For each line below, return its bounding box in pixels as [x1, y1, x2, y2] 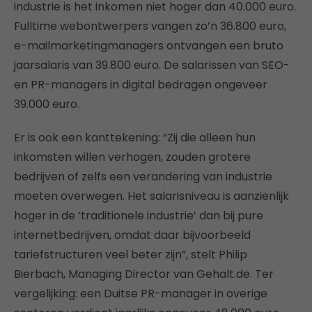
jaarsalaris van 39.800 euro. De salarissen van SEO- [14, 57, 290, 73]
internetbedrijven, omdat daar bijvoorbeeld [14, 227, 251, 243]
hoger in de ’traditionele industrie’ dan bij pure [14, 208, 263, 224]
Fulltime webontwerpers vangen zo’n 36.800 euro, [14, 18, 286, 34]
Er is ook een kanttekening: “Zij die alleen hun [14, 130, 256, 146]
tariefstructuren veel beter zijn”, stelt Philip [14, 247, 247, 263]
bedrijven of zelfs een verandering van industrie [14, 169, 272, 185]
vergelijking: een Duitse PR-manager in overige [14, 286, 267, 302]
